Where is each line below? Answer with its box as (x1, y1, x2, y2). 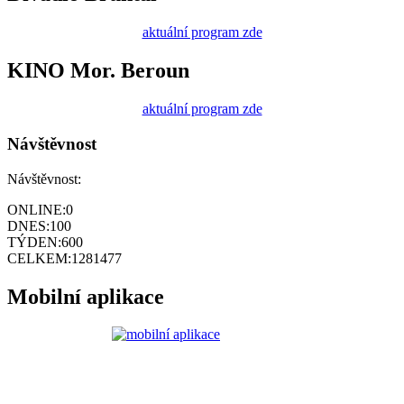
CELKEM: (7, 250, 71, 266)
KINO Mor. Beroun (7, 59, 189, 83)
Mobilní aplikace (7, 284, 164, 308)
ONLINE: (7, 201, 66, 217)
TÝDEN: (7, 234, 61, 250)
